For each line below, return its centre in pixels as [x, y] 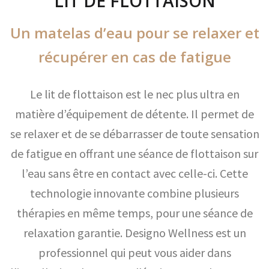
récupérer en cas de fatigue [134, 57]
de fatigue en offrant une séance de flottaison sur [134, 153]
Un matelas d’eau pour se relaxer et [134, 33]
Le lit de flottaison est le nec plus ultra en [134, 94]
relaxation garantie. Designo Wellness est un [134, 233]
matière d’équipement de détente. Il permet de [134, 114]
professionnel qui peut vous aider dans [134, 252]
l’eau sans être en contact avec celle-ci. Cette [134, 173]
